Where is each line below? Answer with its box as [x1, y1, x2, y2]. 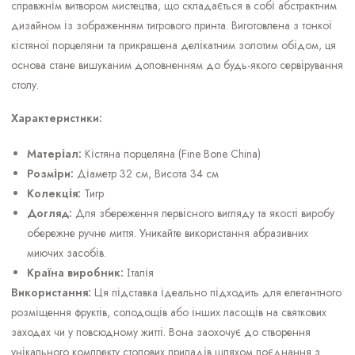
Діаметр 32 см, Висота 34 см [74, 165, 219, 181]
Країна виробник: [27, 264, 124, 281]
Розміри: [27, 165, 74, 181]
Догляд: [27, 204, 72, 221]
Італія [124, 264, 154, 281]
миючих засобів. [27, 244, 106, 261]
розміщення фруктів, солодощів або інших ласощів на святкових [11, 303, 326, 320]
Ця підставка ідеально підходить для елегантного [91, 284, 342, 300]
